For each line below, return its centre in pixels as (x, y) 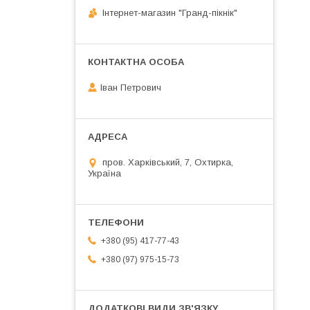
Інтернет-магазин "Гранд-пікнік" (170, 12)
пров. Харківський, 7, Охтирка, (168, 163)
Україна (104, 174)
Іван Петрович (131, 88)
